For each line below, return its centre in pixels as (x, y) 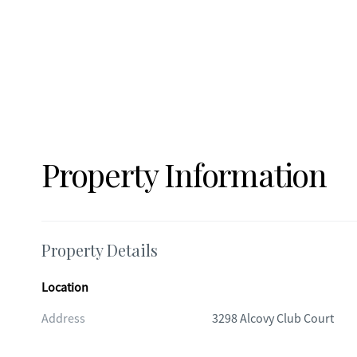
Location (65, 288)
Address (63, 319)
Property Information (184, 174)
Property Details (100, 250)
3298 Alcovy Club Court (273, 319)
